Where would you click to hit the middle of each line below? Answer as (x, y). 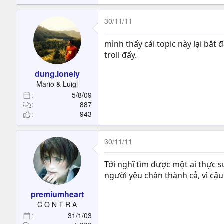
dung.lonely (57, 74)
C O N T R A (57, 204)
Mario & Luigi (57, 84)
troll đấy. (121, 55)
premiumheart (57, 194)
